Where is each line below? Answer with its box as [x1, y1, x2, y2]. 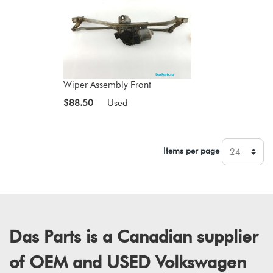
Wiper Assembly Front [63, 79, 151, 91]
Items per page [163, 146, 222, 156]
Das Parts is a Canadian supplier [9, 226, 258, 247]
